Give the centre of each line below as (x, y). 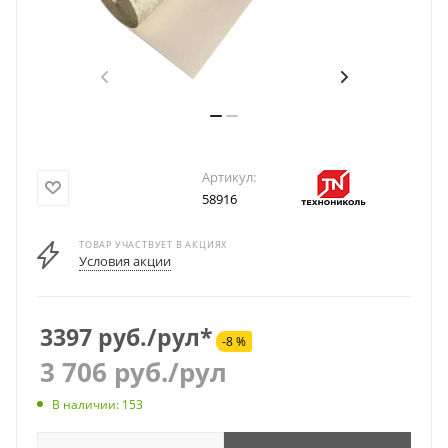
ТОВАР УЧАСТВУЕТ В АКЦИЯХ (153, 245)
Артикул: (229, 177)
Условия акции (125, 261)
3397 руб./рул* (126, 338)
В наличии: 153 (97, 405)
